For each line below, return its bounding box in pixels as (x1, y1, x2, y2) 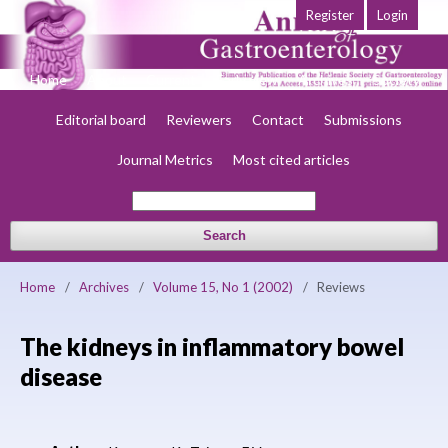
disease (20, 362, 102, 391)
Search (202, 228, 246, 243)
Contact (251, 111, 304, 128)
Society (372, 71, 420, 88)
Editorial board (56, 111, 147, 128)
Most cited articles (232, 151, 350, 168)
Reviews (317, 279, 365, 295)
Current (146, 71, 197, 88)
